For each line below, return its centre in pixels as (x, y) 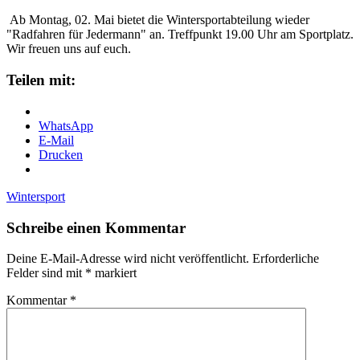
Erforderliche (286, 259)
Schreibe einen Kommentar (96, 227)
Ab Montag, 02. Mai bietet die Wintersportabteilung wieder (158, 20)
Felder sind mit (46, 273)
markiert (114, 273)
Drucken (61, 154)
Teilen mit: (41, 80)
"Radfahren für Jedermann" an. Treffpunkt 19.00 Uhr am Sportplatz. (180, 35)
